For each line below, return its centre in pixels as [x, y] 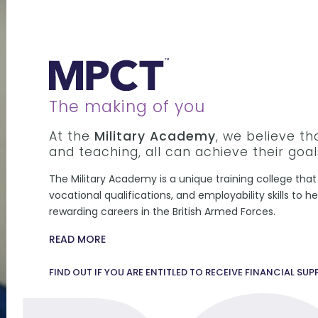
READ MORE [77, 240]
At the [71, 137]
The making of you [127, 107]
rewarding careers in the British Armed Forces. [162, 212]
